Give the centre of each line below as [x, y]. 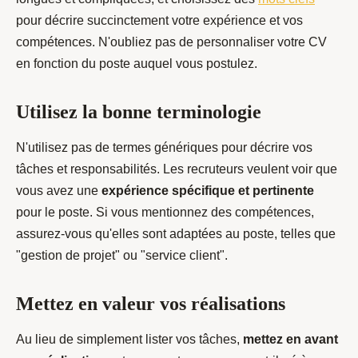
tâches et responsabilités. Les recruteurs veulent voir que [177, 169]
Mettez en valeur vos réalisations [151, 304]
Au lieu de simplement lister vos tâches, [129, 340]
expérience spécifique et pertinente [208, 191]
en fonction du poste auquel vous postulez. [137, 64]
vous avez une [59, 191]
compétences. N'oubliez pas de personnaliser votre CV [171, 42]
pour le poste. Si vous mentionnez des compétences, [165, 213]
